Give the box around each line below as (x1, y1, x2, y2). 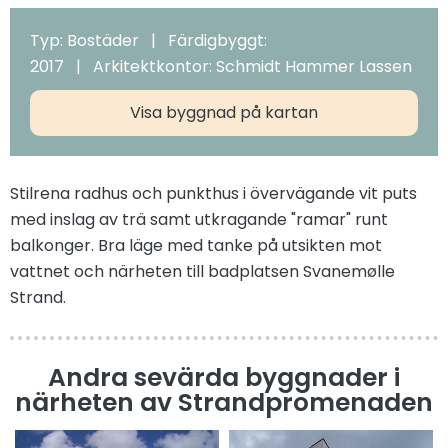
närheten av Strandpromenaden (15, 385, 433, 420)
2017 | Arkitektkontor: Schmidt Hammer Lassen (30, 55, 412, 78)
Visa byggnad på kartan (130, 101, 318, 124)
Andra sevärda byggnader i (48, 360, 400, 395)
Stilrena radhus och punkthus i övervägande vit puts (10, 182, 417, 205)
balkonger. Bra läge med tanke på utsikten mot (10, 234, 382, 257)
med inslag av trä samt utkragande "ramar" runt (10, 208, 388, 231)
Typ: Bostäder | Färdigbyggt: (30, 29, 267, 52)
